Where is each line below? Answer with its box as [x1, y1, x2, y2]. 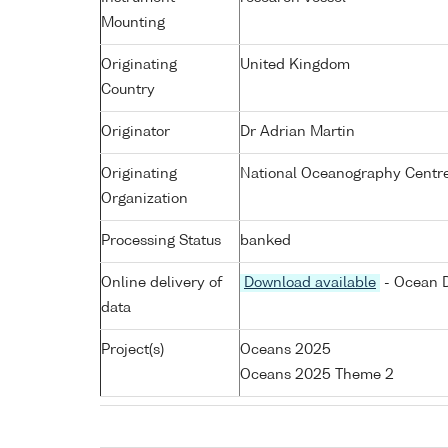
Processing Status [101, 233, 221, 248]
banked [240, 233, 291, 248]
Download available [244, 275, 376, 290]
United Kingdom [240, 57, 350, 72]
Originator [101, 124, 170, 139]
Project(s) [101, 342, 164, 357]
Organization [101, 191, 188, 206]
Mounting [101, 15, 165, 30]
